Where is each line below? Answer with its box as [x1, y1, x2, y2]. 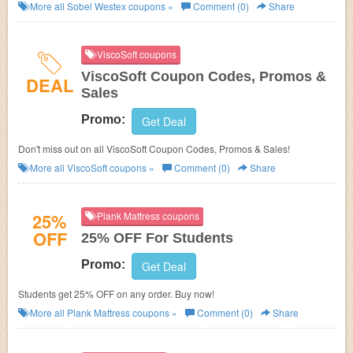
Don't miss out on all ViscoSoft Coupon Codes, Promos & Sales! [18, 142, 290, 155]
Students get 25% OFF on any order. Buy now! [18, 287, 214, 300]
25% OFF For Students [81, 230, 233, 246]
